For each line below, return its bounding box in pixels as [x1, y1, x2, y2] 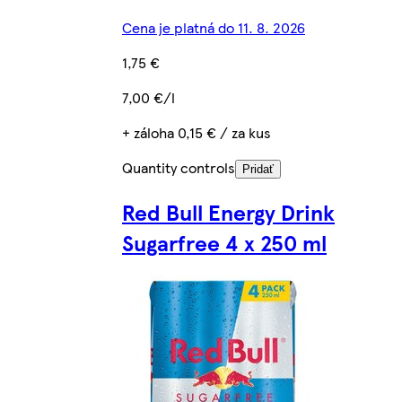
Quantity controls [122, 157, 235, 179]
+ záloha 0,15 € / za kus [122, 122, 271, 144]
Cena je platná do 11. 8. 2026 [122, 17, 305, 39]
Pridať [242, 162, 274, 177]
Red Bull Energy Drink [122, 197, 335, 228]
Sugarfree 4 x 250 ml [122, 227, 327, 258]
